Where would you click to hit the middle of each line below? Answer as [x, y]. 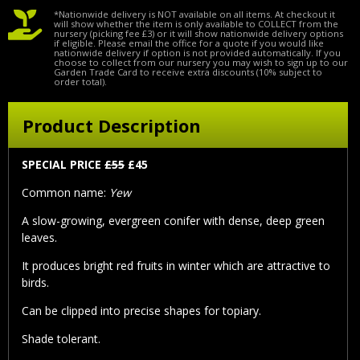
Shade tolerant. [61, 339]
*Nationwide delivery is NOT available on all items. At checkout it [194, 14]
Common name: [65, 193]
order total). [80, 81]
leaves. [39, 238]
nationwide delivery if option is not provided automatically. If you [197, 52]
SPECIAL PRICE [63, 165]
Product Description [111, 125]
